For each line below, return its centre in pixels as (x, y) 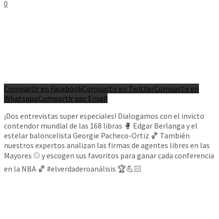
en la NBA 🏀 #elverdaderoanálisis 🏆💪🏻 (73, 168)
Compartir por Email (73, 98)
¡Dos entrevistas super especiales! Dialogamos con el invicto (104, 116)
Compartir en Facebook (43, 88)
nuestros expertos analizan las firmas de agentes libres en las (107, 145)
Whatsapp (21, 98)
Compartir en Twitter (118, 88)
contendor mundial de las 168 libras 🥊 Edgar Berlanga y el (101, 125)
